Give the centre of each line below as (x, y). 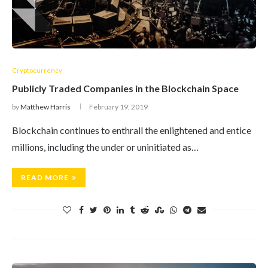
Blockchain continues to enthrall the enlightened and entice (132, 130)
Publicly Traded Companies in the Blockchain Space (125, 88)
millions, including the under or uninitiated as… (105, 147)
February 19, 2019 (118, 107)
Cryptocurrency (37, 70)
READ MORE (45, 177)
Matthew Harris (45, 107)
